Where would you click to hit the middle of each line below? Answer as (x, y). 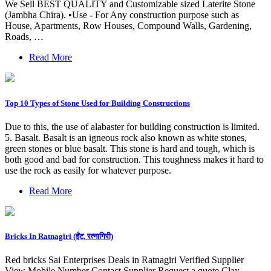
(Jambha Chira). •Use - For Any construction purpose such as (122, 15)
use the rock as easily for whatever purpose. (88, 170)
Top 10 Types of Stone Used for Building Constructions (97, 103)
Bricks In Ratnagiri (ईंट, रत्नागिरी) (59, 236)
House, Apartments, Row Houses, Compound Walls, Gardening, (128, 26)
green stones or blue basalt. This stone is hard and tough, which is (130, 148)
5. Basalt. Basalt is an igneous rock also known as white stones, (126, 137)
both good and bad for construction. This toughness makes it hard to (134, 159)
